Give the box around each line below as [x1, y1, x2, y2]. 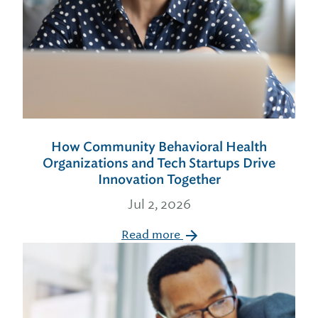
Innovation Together [97, 171, 221, 188]
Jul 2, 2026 [127, 196, 191, 212]
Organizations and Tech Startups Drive [43, 155, 275, 172]
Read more [121, 227, 183, 242]
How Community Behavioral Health [51, 138, 267, 155]
